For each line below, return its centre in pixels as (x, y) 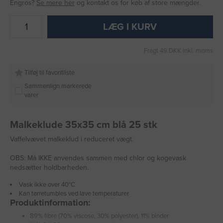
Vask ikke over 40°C (48, 184)
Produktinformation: (50, 202)
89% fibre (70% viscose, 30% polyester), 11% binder (99, 216)
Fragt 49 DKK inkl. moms (178, 51)
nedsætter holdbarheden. (49, 167)
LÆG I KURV (130, 27)
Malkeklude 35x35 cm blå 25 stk (84, 125)
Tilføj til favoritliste (49, 72)
